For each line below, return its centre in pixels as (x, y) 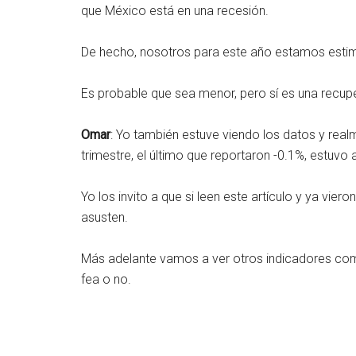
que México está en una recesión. (175, 11)
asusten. (104, 217)
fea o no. (106, 279)
